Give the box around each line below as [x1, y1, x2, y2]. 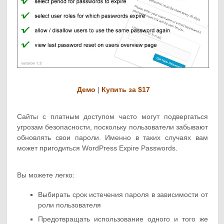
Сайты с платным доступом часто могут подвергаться [17, 112, 208, 120]
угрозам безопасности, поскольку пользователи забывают [17, 122, 208, 131]
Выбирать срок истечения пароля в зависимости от [38, 190, 208, 198]
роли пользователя [38, 200, 101, 209]
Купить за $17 [101, 85, 150, 93]
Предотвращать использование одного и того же [38, 214, 208, 223]
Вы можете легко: [17, 170, 75, 179]
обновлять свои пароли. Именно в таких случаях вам [17, 133, 208, 141]
